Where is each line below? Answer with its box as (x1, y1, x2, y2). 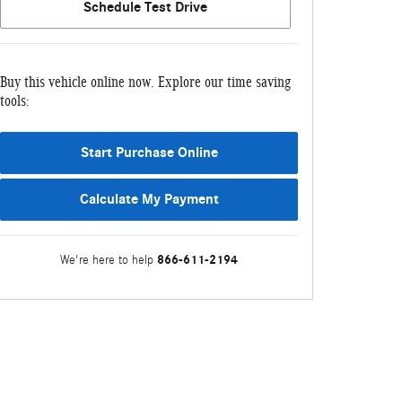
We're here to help (60, 253, 153, 268)
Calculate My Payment (79, 191, 219, 208)
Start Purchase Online (80, 144, 218, 162)
